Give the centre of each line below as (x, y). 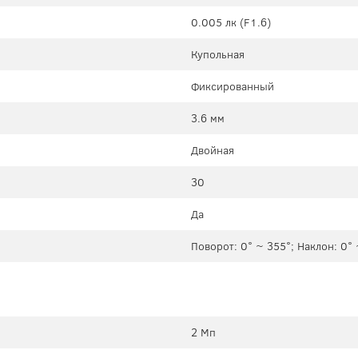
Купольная (218, 55)
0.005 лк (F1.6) (231, 23)
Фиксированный (233, 87)
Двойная (213, 151)
